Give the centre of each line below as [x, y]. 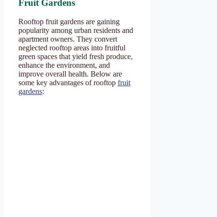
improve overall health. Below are [70, 74]
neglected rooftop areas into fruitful [72, 47]
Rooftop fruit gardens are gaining [69, 21]
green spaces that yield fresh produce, [76, 56]
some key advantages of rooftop [68, 82]
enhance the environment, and [64, 65]
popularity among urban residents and [76, 30]
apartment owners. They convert [68, 39]
